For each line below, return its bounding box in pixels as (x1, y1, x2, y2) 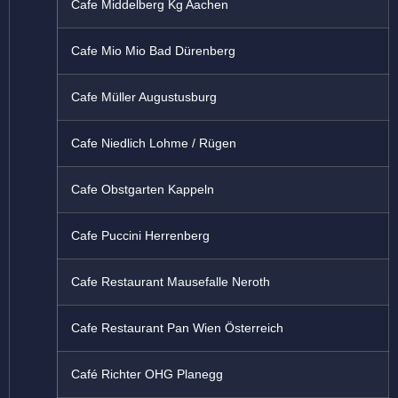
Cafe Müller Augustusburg (71, 90, 217, 105)
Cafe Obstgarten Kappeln (71, 182, 214, 197)
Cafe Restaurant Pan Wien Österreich (71, 321, 283, 336)
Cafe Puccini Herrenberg (71, 228, 210, 243)
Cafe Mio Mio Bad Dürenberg (71, 44, 235, 59)
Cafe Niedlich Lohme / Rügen (71, 136, 236, 151)
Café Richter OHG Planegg (71, 367, 223, 382)
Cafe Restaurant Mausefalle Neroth (71, 275, 270, 290)
